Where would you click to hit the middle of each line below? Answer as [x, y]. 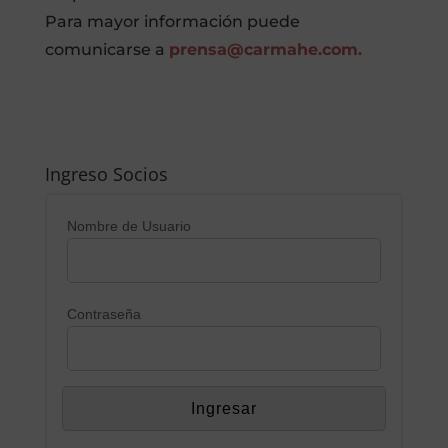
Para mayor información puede [172, 21]
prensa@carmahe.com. [265, 49]
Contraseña [103, 314]
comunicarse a [106, 49]
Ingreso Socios [106, 174]
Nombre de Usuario [128, 226]
